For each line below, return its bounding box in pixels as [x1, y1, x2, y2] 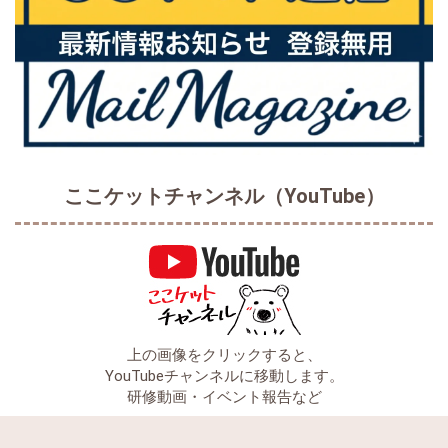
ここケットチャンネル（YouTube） [63, 184, 385, 209]
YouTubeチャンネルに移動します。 [104, 367, 344, 386]
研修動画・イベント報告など [126, 388, 322, 407]
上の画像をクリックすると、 [126, 346, 322, 365]
